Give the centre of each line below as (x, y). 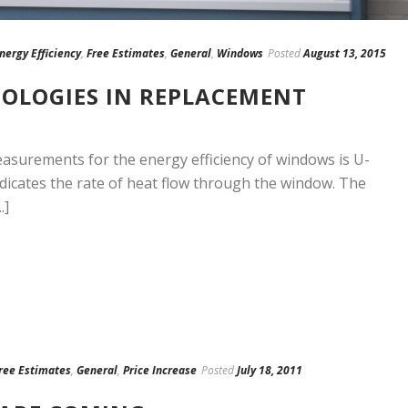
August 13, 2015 (345, 54)
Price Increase (160, 371)
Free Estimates (126, 54)
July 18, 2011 (270, 371)
